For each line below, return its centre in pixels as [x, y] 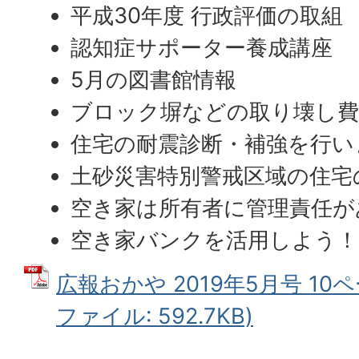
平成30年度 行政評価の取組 [207, 16]
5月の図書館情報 [154, 80]
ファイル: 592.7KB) [155, 316]
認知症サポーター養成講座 [202, 48]
